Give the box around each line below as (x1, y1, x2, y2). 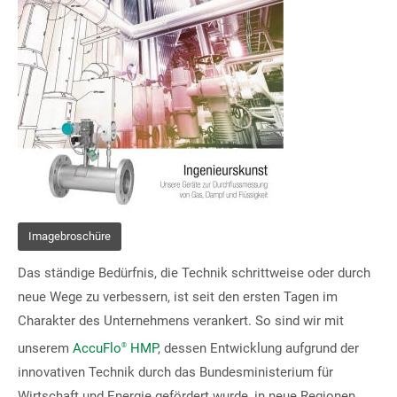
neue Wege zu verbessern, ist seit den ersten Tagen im (18, 289, 338, 306)
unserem (18, 340, 73, 357)
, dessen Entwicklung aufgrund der (158, 340, 359, 357)
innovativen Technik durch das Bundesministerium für (18, 364, 333, 381)
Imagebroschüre (28, 230, 111, 243)
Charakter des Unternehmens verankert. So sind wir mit (18, 313, 344, 330)
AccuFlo (73, 340, 121, 357)
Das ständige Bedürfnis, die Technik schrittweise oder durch (18, 265, 370, 282)
